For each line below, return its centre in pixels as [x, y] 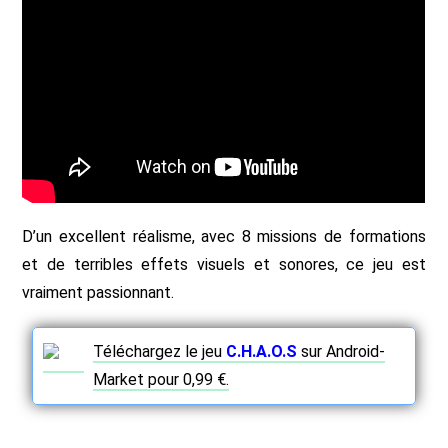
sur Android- [341, 351]
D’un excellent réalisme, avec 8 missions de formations [224, 236]
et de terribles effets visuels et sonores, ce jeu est [224, 264]
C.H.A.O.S [262, 351]
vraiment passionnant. [98, 292]
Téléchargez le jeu [158, 351]
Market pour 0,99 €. [161, 379]
